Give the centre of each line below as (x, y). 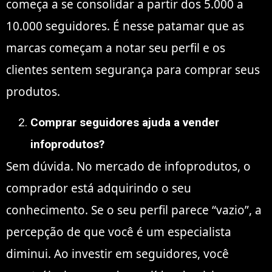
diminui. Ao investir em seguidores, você (117, 253)
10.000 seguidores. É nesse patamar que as (125, 26)
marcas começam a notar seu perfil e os (116, 48)
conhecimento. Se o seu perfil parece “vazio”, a (134, 210)
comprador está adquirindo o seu (99, 188)
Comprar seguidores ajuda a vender (125, 122)
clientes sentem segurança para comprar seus (133, 70)
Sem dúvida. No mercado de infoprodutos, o (128, 166)
